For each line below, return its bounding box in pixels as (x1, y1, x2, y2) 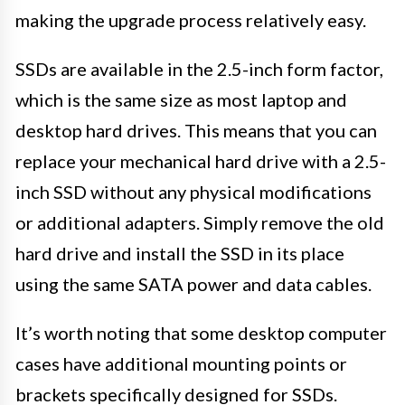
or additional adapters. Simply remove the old (15, 211, 384, 233)
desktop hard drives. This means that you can (15, 118, 377, 141)
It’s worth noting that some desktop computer (15, 321, 387, 344)
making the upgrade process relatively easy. (15, 8, 366, 31)
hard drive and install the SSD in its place (15, 241, 344, 264)
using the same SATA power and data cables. (15, 272, 372, 295)
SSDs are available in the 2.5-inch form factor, (15, 57, 383, 80)
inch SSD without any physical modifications (15, 180, 372, 202)
